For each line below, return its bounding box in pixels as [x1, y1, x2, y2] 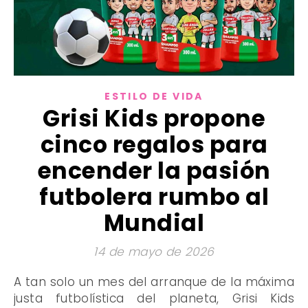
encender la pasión [37, 154, 271, 187]
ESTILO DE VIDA [104, 89, 203, 103]
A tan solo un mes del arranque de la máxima [14, 273, 22, 290]
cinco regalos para [40, 128, 268, 161]
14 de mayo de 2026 [93, 243, 214, 260]
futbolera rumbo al [39, 180, 269, 213]
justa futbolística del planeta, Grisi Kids [14, 289, 294, 307]
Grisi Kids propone [43, 102, 265, 135]
